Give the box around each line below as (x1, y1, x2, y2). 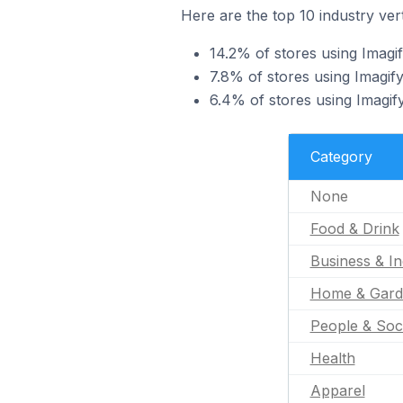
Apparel (309, 381, 365, 399)
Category (309, 148, 372, 166)
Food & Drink (309, 219, 399, 237)
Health (309, 349, 355, 367)
